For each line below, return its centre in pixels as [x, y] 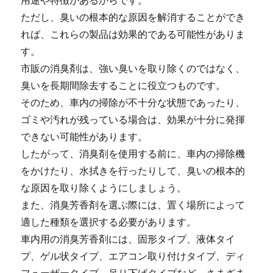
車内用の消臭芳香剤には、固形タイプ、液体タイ [128, 239]
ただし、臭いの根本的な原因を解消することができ [133, 17]
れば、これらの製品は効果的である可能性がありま [133, 34]
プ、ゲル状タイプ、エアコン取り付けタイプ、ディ [133, 256]
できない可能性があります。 [84, 136]
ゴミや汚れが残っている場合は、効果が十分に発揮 [133, 119]
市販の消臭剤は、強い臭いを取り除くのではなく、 [133, 68]
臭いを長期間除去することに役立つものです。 [123, 85]
